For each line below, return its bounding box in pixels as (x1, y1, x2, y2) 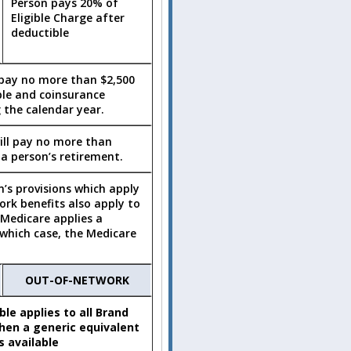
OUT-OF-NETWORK (24, 273, 129, 288)
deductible (11, 25, 69, 41)
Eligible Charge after (11, 10, 125, 26)
